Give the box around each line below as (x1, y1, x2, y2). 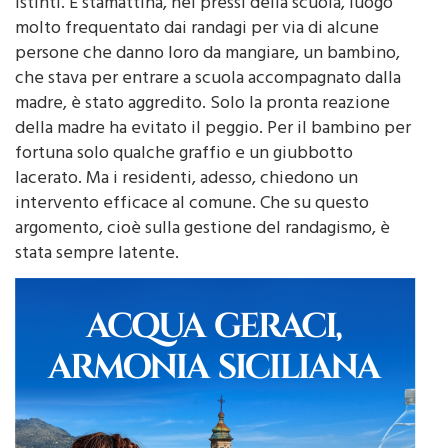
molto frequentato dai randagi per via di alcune (15, 39, 379, 74)
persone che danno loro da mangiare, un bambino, (15, 64, 400, 99)
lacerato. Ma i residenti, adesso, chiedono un (15, 189, 358, 224)
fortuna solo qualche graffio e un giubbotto (15, 164, 353, 199)
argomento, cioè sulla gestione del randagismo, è (15, 239, 390, 274)
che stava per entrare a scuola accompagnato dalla (15, 89, 401, 124)
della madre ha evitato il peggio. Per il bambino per (15, 139, 411, 174)
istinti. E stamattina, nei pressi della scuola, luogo (15, 14, 393, 49)
